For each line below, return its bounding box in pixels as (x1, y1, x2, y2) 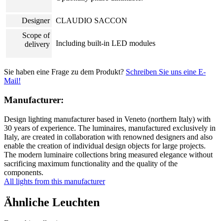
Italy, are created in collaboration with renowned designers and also (4, 132, 213, 141)
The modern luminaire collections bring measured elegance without (4, 150, 213, 159)
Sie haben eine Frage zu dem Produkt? (4, 68, 126, 76)
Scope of (22, 31, 50, 40)
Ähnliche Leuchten (4, 195, 100, 209)
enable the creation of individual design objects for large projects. (4, 141, 206, 150)
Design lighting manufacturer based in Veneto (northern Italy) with (4, 114, 211, 123)
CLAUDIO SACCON (56, 16, 127, 25)
